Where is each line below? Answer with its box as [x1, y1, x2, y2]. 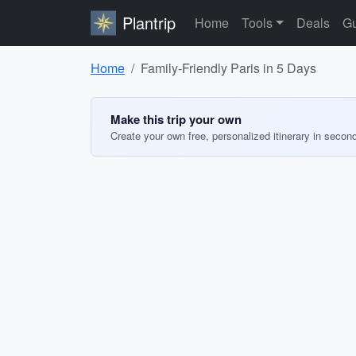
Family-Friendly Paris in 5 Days [141, 59, 316, 77]
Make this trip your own [110, 110, 242, 128]
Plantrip [122, 11, 176, 34]
